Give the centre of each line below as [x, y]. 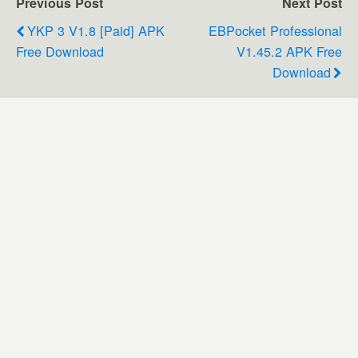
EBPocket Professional [275, 30]
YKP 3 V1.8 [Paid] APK [96, 30]
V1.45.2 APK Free [289, 51]
